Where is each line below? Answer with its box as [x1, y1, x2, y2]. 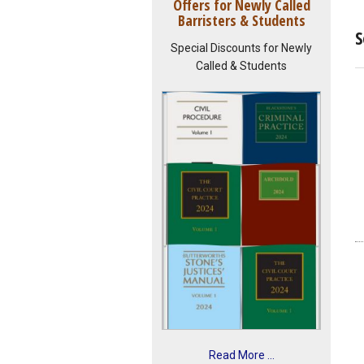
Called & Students [196, 58, 287, 72]
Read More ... [208, 348, 275, 362]
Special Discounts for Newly [171, 41, 312, 54]
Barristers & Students [177, 11, 305, 31]
